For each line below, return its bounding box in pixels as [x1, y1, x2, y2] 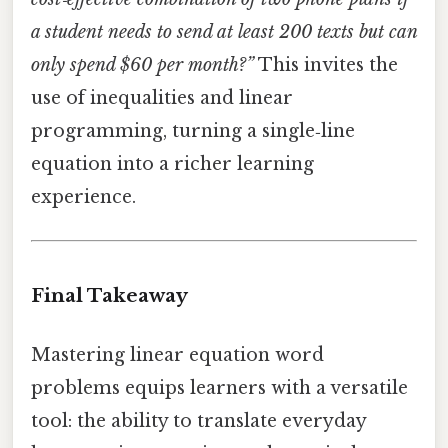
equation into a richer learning [31, 152, 314, 175]
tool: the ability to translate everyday [31, 410, 366, 432]
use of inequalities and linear [31, 86, 293, 109]
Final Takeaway [31, 283, 188, 307]
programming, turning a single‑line [31, 119, 355, 142]
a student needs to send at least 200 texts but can [31, 20, 417, 43]
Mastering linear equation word [31, 344, 324, 366]
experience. [31, 185, 136, 208]
